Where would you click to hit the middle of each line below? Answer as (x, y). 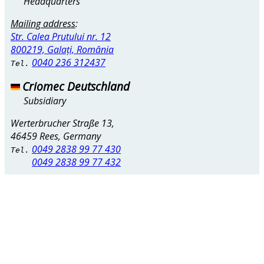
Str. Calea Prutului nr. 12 (61, 37)
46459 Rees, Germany (56, 136)
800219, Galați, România (62, 50)
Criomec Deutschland (76, 87)
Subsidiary (45, 101)
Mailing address (43, 24)
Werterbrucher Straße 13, (62, 123)
